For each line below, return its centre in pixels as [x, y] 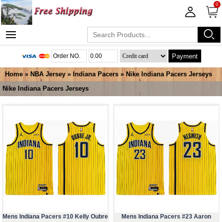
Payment [185, 56]
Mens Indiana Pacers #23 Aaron [166, 217]
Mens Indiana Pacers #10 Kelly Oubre [55, 217]
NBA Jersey [48, 74]
